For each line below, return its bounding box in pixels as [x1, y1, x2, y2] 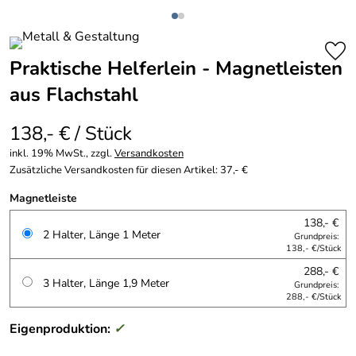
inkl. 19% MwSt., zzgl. [10, 146, 114, 161]
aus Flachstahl [10, 82, 138, 107]
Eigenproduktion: [10, 320, 114, 338]
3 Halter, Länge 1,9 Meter [43, 275, 169, 291]
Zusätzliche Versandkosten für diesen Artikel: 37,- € [10, 163, 248, 177]
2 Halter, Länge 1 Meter [43, 226, 161, 242]
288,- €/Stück [286, 291, 342, 303]
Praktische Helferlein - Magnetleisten [10, 56, 342, 81]
